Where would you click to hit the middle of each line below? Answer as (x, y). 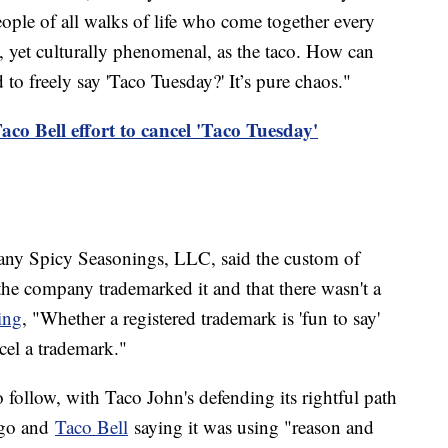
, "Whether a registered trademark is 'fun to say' (201, 318)
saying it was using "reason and (251, 427)
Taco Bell (91, 427)
